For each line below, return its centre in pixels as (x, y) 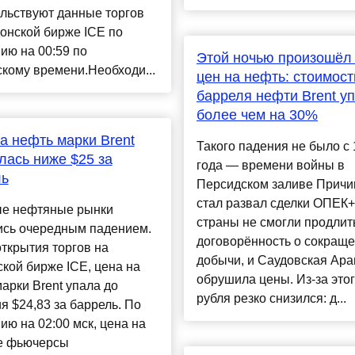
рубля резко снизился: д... (271, 299)
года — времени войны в (270, 166)
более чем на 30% (257, 115)
